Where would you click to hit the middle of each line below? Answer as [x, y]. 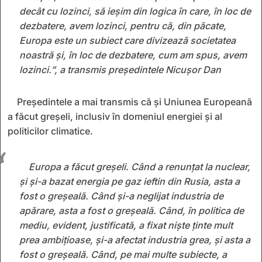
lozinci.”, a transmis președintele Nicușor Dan [120, 69]
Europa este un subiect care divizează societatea [127, 40]
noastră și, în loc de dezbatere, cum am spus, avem [133, 55]
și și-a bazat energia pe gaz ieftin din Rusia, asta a [130, 181]
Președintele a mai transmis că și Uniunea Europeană [135, 101]
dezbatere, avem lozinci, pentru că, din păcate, [123, 25]
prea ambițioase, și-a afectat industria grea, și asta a [135, 239]
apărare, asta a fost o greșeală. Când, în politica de [132, 210]
